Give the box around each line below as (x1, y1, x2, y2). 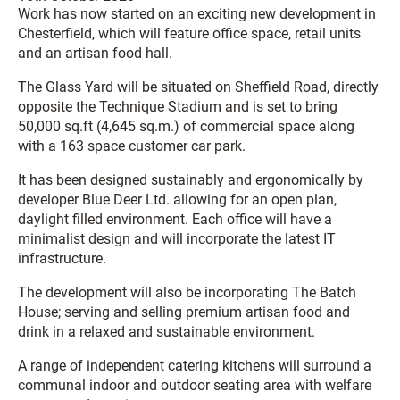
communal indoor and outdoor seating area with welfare (18, 377, 371, 394)
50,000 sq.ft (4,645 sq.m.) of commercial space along (18, 118, 354, 135)
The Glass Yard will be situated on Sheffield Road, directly (18, 79, 379, 96)
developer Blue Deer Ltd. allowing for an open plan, (18, 191, 337, 208)
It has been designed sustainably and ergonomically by (18, 171, 363, 188)
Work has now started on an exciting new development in (18, 5, 376, 22)
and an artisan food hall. (18, 45, 172, 62)
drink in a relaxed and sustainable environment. (18, 323, 315, 340)
